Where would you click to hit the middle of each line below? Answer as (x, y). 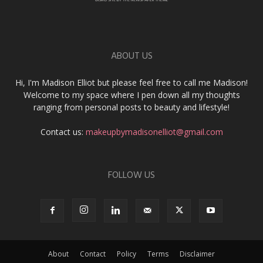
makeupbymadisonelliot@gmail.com (154, 131)
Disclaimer (197, 254)
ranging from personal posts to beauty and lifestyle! (131, 107)
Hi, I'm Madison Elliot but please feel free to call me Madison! (131, 82)
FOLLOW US (131, 175)
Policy (127, 254)
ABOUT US (131, 56)
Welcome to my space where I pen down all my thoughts (131, 95)
